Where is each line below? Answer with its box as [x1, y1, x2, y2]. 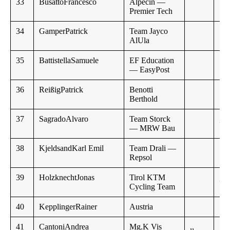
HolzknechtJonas [39, 173, 94, 182]
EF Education [129, 56, 174, 65]
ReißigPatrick [39, 85, 83, 94]
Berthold [129, 94, 158, 104]
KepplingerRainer [39, 202, 97, 212]
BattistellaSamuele [39, 56, 99, 65]
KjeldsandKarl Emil [39, 144, 104, 153]
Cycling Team [129, 182, 175, 191]
